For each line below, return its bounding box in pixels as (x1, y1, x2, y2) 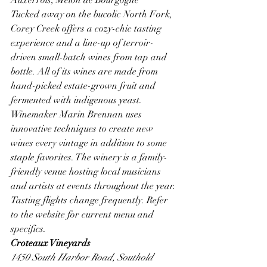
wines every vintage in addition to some (11, 136, 169, 149)
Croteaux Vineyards (11, 237, 91, 249)
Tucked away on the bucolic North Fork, (11, 8, 175, 20)
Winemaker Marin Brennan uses (11, 108, 144, 120)
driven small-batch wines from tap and (11, 51, 169, 63)
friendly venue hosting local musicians (11, 165, 163, 178)
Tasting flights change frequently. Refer (11, 194, 170, 206)
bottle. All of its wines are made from (11, 65, 160, 77)
